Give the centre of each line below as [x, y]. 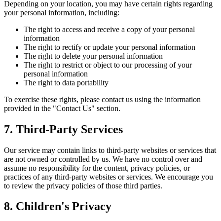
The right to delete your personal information [93, 56]
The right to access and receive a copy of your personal [109, 29]
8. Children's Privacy [58, 206]
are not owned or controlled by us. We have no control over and [103, 159]
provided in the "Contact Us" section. [62, 108]
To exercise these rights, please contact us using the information [102, 99]
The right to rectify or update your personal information [110, 47]
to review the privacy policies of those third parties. [83, 185]
